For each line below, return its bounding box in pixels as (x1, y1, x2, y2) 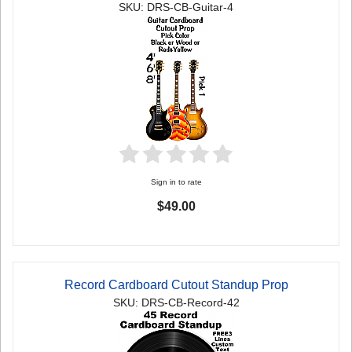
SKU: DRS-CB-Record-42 (112, 297, 240, 310)
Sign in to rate (150, 178, 202, 187)
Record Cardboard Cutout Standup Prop (64, 278, 288, 292)
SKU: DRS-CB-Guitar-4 (119, 2, 233, 14)
